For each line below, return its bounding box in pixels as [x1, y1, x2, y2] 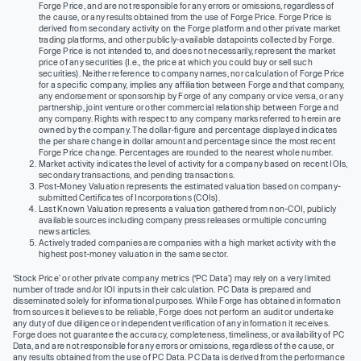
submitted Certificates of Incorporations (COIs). [39, 192, 220, 202]
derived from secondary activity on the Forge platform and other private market [39, 23, 341, 33]
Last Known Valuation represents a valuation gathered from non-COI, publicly [39, 203, 337, 214]
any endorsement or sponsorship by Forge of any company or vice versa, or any [39, 90, 343, 101]
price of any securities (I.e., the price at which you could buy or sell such [39, 56, 313, 67]
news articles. [39, 226, 92, 236]
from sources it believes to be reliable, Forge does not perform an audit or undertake [13, 306, 334, 317]
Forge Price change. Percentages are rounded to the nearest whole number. [39, 147, 333, 157]
